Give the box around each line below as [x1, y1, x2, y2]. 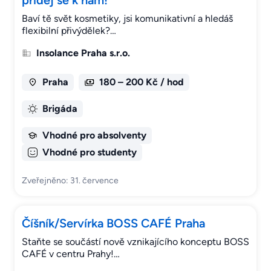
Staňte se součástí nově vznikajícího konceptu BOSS [22, 236, 249, 248]
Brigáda [42, 103, 77, 115]
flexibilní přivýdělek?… [22, 25, 116, 37]
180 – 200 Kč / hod [99, 76, 184, 88]
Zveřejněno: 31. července [22, 175, 119, 186]
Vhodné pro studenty [42, 146, 137, 158]
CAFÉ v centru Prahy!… [22, 248, 120, 260]
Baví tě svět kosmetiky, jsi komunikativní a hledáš [22, 13, 233, 25]
